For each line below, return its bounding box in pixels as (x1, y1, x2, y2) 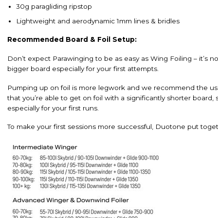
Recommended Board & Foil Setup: (7, 36, 137, 44)
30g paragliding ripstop (16, 2, 92, 11)
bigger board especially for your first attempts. (7, 64, 159, 73)
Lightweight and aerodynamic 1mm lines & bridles (16, 17, 180, 25)
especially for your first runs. (7, 104, 99, 112)
